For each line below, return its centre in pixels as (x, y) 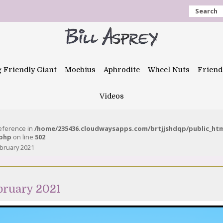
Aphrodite (122, 70)
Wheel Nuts (169, 70)
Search (206, 11)
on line (23, 137)
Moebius (80, 70)
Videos (111, 96)
